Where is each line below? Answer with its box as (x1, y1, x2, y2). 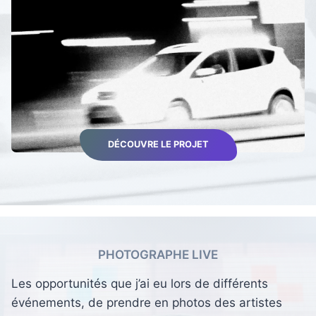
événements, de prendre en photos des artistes (11, 295, 282, 310)
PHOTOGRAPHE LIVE (98, 248, 218, 262)
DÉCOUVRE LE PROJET (107, 139, 209, 150)
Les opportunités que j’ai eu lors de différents (11, 276, 268, 291)
